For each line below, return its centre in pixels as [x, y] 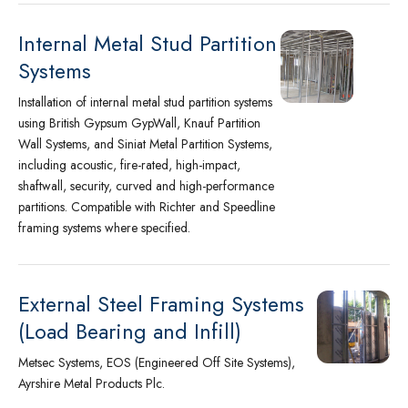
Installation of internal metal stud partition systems [145, 102]
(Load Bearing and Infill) [130, 331]
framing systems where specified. [104, 228]
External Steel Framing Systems [161, 304]
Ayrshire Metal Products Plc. [92, 383]
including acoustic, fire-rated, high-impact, [129, 165]
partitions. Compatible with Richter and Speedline [147, 207]
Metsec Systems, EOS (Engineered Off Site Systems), [157, 362]
